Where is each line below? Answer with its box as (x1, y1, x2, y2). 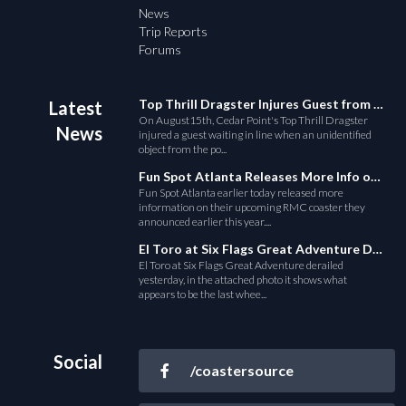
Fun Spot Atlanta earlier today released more (139, 185, 344, 199)
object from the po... (139, 141, 227, 156)
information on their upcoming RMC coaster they (139, 199, 366, 214)
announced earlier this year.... (139, 214, 272, 228)
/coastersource (188, 361, 295, 379)
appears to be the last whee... (139, 286, 267, 301)
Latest (49, 96, 103, 119)
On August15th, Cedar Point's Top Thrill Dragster (139, 112, 369, 127)
